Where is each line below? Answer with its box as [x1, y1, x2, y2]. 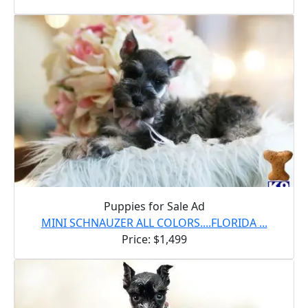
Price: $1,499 [121, 231, 187, 247]
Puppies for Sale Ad [103, 198, 205, 214]
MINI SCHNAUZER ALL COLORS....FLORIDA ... [41, 214, 267, 230]
